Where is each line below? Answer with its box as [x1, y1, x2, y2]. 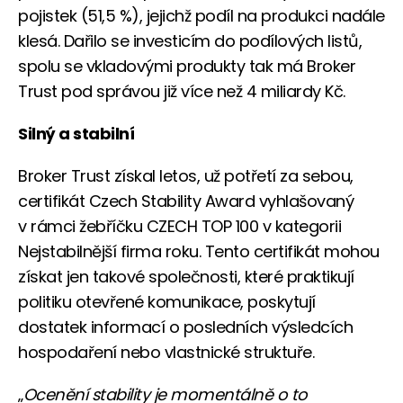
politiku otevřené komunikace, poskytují [18, 290, 316, 313]
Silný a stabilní [18, 121, 134, 145]
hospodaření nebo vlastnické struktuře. [18, 340, 314, 363]
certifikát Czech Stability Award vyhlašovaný [18, 189, 354, 212]
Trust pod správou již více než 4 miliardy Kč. [18, 79, 345, 103]
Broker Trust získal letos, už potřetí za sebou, [18, 164, 354, 187]
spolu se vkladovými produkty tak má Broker [18, 54, 355, 77]
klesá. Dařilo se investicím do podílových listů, [18, 29, 362, 52]
